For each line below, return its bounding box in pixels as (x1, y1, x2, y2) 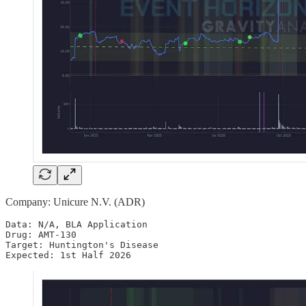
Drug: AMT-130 (5, 229, 76, 240)
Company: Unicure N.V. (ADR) (5, 195, 145, 208)
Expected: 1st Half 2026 (5, 249, 131, 260)
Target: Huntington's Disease (5, 239, 158, 250)
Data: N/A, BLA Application (5, 219, 148, 229)
